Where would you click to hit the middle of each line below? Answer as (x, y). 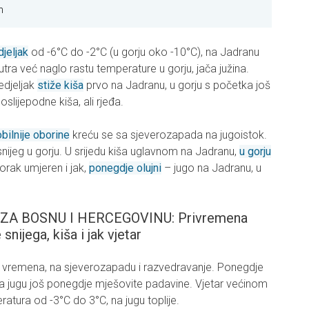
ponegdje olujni (125, 168)
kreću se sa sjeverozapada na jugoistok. (168, 135)
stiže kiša (60, 86)
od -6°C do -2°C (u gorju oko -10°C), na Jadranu (144, 52)
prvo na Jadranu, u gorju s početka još (177, 86)
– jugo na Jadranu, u (211, 168)
